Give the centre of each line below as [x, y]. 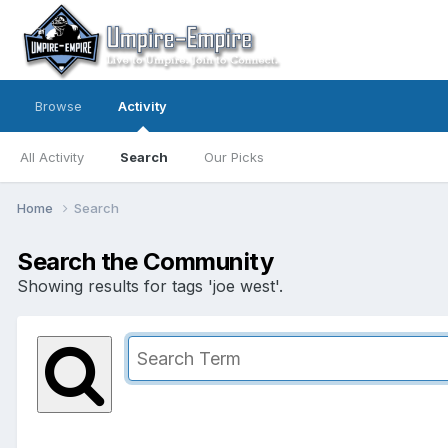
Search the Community [145, 261]
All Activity [52, 157]
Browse [58, 106]
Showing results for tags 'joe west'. [150, 285]
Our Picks [234, 157]
